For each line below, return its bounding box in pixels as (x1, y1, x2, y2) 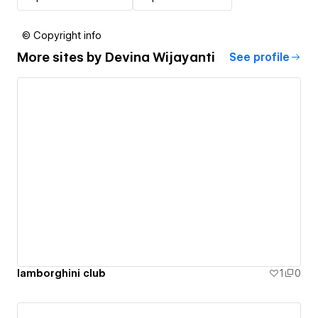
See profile (229, 50, 290, 64)
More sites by (17, 50, 105, 65)
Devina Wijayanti (105, 50, 215, 65)
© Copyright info (22, 29, 102, 41)
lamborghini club (17, 268, 106, 280)
